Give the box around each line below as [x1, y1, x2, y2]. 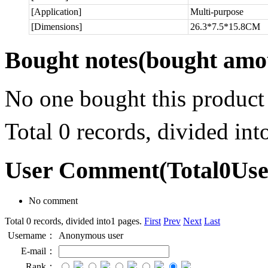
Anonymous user [59, 230, 123, 240]
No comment [29, 195, 78, 206]
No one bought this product [5, 86, 264, 112]
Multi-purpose [190, 6, 243, 17]
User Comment [5, 157, 159, 184]
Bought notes [5, 46, 138, 74]
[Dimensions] [31, 21, 82, 32]
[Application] [31, 6, 81, 17]
